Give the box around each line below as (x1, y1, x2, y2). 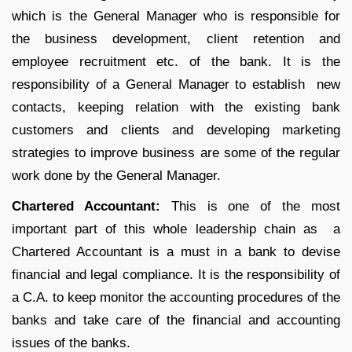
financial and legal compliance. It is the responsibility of (12, 267, 340, 283)
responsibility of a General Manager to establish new (12, 77, 340, 93)
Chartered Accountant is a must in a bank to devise (12, 244, 340, 260)
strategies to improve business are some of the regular (12, 145, 340, 161)
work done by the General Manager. (12, 168, 221, 184)
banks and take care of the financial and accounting (12, 313, 340, 328)
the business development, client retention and (12, 31, 340, 47)
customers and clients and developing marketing (12, 123, 340, 138)
